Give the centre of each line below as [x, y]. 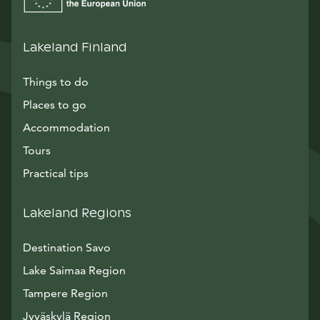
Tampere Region [65, 293]
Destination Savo [67, 247]
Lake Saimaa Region [74, 270]
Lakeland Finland [75, 47]
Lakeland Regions [77, 213]
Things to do [56, 82]
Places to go [55, 105]
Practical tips [56, 173]
